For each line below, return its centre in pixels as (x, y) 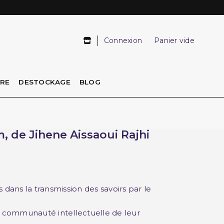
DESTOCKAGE (44, 82)
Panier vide (174, 40)
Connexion (123, 40)
